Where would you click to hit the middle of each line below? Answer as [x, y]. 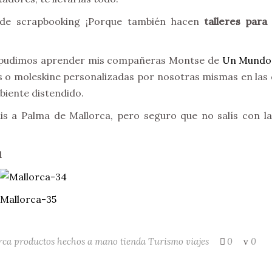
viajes [197, 241]
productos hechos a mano [66, 241]
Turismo [166, 241]
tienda [133, 241]
